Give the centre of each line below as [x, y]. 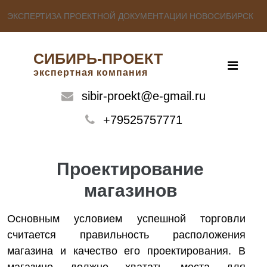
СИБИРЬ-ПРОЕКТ [98, 58]
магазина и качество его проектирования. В [126, 251]
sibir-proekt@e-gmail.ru [144, 96]
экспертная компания [91, 72]
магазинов [130, 190]
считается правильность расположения [126, 235]
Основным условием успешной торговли [126, 219]
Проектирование [130, 169]
